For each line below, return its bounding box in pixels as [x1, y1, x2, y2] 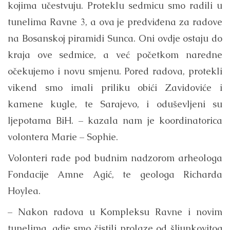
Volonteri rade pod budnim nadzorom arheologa [8, 151, 222, 164]
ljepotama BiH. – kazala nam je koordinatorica [8, 114, 222, 126]
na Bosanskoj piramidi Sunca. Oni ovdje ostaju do [8, 32, 222, 44]
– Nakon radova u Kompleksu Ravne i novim [8, 205, 222, 218]
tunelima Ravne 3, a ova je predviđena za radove [8, 15, 222, 28]
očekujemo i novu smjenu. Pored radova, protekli [8, 65, 222, 77]
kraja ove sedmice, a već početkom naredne [8, 48, 222, 61]
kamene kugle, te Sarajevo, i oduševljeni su [8, 98, 222, 110]
